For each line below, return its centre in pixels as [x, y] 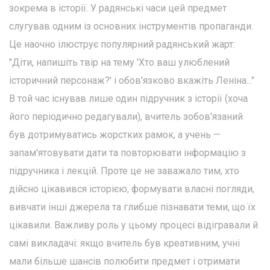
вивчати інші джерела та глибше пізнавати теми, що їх [132, 207]
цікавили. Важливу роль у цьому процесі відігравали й [133, 225]
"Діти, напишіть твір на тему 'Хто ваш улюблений [119, 62]
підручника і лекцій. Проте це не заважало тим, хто [124, 171]
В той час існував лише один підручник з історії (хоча [128, 98]
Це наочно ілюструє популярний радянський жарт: [122, 44]
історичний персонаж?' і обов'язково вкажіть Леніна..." [132, 80]
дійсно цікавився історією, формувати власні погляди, [132, 189]
